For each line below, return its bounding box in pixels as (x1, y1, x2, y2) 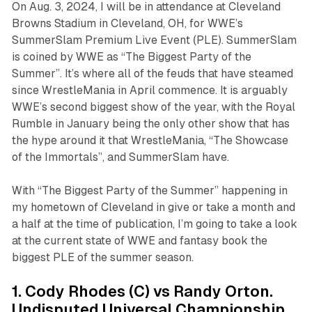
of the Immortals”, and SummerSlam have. (11, 150, 229, 164)
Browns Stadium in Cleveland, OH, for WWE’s (11, 17, 243, 31)
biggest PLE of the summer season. (11, 251, 194, 265)
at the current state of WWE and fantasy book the (11, 234, 267, 248)
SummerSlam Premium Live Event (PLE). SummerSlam (11, 33, 297, 47)
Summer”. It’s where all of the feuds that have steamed (11, 67, 293, 81)
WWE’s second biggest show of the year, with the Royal (11, 100, 295, 114)
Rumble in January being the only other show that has (11, 117, 290, 131)
